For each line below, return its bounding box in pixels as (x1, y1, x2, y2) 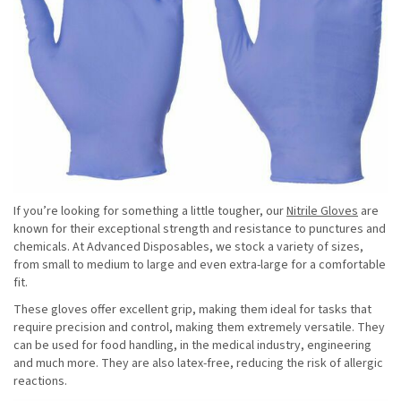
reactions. (13, 372, 67, 391)
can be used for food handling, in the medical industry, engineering (13, 337, 371, 355)
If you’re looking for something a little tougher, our (13, 202, 286, 221)
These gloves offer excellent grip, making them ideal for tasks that (13, 301, 371, 320)
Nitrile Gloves (286, 202, 358, 221)
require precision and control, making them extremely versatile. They (13, 319, 385, 337)
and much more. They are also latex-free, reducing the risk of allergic (13, 354, 383, 373)
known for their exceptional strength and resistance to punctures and (13, 220, 386, 239)
